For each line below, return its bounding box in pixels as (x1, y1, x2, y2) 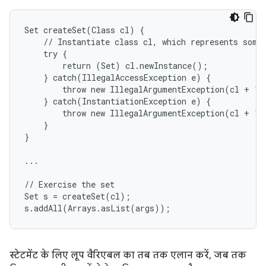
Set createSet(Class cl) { (24, 24, 144, 36)
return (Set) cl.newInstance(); (24, 60, 208, 71)
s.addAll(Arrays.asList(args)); (24, 202, 170, 214)
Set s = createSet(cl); (24, 191, 131, 202)
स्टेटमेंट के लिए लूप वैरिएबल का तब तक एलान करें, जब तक (9, 249, 246, 261)
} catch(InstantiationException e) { (24, 96, 211, 107)
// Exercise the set (24, 179, 115, 190)
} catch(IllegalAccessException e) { (24, 72, 211, 83)
